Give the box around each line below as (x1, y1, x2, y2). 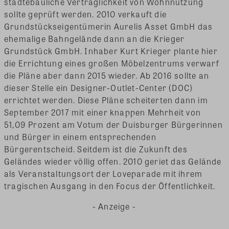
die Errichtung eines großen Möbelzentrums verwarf (4, 57, 219, 70)
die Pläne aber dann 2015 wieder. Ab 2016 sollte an (4, 70, 210, 82)
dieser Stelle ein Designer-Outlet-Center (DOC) (4, 82, 193, 94)
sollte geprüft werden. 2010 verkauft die (4, 8, 167, 20)
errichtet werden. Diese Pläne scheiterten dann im (4, 94, 208, 106)
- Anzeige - (92, 200, 136, 213)
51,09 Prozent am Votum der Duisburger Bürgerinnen (4, 119, 223, 131)
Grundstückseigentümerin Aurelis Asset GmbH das (4, 20, 213, 33)
